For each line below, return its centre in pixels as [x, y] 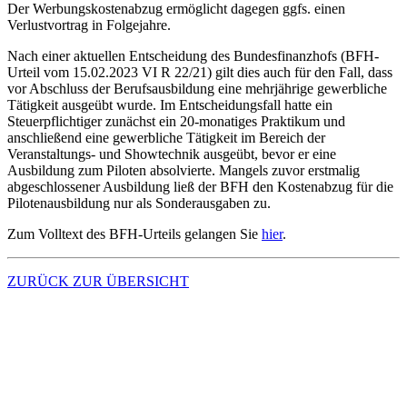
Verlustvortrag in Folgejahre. [89, 25]
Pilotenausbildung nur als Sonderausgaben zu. [139, 203]
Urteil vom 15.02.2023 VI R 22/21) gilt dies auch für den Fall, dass [200, 72]
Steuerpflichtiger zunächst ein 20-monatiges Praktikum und [176, 121]
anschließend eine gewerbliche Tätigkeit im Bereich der [166, 137]
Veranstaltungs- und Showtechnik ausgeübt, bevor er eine [172, 154]
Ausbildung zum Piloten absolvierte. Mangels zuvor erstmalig [184, 170]
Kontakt [39, 316]
